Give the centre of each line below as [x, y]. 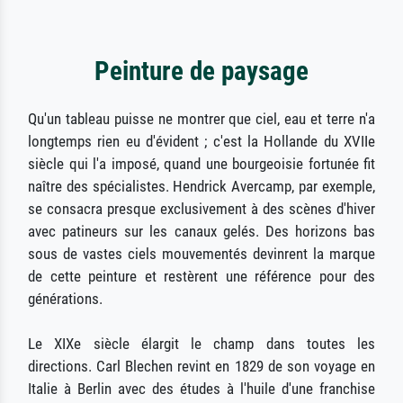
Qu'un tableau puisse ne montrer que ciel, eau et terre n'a [201, 119]
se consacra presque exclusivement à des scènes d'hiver [201, 209]
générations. [65, 299]
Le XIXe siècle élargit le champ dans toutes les [201, 344]
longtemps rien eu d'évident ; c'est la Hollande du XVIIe [201, 142]
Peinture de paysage [201, 72]
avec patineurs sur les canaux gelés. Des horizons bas [201, 232]
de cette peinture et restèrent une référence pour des [201, 277]
